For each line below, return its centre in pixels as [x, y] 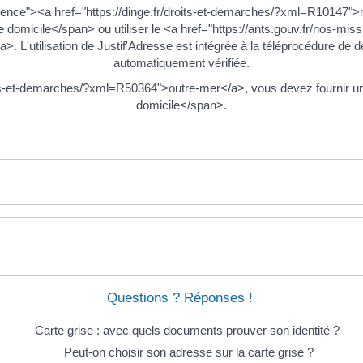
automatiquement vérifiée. [181, 62]
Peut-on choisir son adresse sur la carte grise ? [189, 352]
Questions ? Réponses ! [179, 298]
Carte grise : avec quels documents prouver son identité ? [189, 331]
